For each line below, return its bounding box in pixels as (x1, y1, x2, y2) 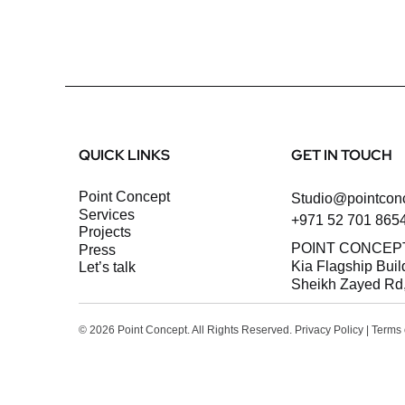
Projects (79, 224, 131, 240)
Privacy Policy (295, 324, 363, 336)
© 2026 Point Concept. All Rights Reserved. (79, 324, 295, 336)
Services (79, 206, 135, 222)
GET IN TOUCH (291, 146, 392, 165)
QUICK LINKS (79, 146, 170, 165)
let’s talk (87, 259, 136, 275)
